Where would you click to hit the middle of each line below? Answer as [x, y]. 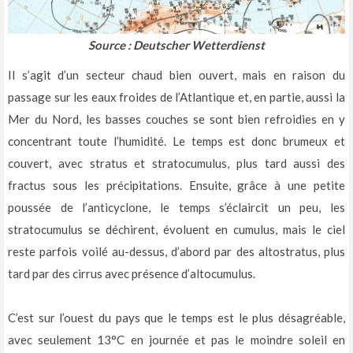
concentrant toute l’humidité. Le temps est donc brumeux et [176, 141]
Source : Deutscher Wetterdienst [176, 45]
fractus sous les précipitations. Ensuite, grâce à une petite [176, 185]
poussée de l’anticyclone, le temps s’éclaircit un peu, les [176, 207]
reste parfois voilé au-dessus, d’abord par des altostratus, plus [176, 251]
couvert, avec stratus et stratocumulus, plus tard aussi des [176, 163]
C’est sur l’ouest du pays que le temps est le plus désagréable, [176, 317]
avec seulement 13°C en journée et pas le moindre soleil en [176, 339]
